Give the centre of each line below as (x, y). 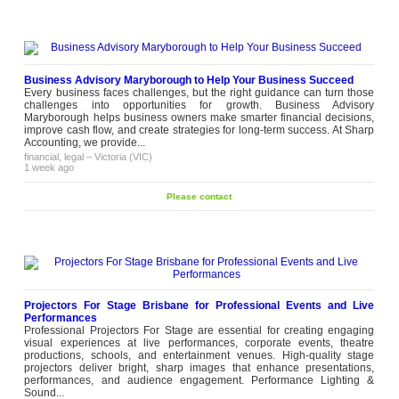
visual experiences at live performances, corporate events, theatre (199, 343)
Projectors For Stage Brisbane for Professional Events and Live (199, 305)
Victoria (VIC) (124, 157)
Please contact (199, 196)
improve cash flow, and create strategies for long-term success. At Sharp (199, 130)
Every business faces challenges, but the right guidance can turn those (199, 93)
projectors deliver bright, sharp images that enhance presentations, (199, 368)
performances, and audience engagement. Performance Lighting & (199, 380)
